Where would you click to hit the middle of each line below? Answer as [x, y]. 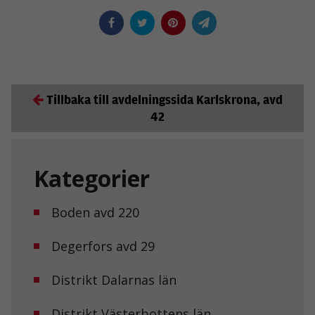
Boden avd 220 [95, 212]
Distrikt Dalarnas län [114, 279]
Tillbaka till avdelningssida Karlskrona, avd [165, 99]
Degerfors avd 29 [103, 246]
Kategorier [92, 178]
